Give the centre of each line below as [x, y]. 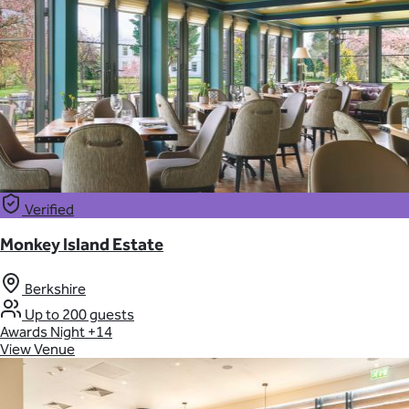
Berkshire [54, 289]
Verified [48, 209]
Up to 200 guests [78, 315]
